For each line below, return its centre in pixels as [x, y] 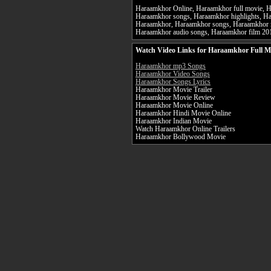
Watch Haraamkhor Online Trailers [185, 129]
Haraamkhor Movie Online [174, 106]
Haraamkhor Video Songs [173, 74]
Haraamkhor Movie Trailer [174, 90]
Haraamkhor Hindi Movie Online [183, 114]
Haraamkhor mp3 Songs [171, 67]
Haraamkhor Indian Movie [174, 122]
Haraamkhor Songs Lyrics [173, 82]
